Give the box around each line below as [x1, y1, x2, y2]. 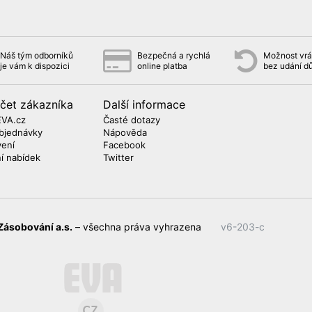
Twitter [103, 151, 134, 163]
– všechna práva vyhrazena [72, 220, 204, 233]
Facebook [103, 139, 146, 150]
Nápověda [103, 126, 147, 138]
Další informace [103, 97, 185, 111]
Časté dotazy [103, 114, 160, 125]
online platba [137, 60, 187, 71]
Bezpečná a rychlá [137, 49, 210, 61]
